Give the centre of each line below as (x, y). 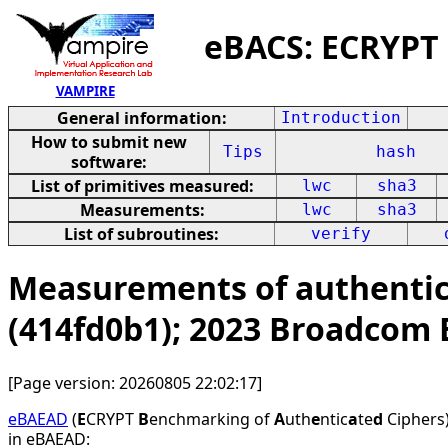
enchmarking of (211, 418)
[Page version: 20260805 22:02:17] (135, 382)
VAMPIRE (85, 91)
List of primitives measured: (142, 186)
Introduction (341, 117)
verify (341, 233)
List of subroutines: (141, 234)
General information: (141, 118)
